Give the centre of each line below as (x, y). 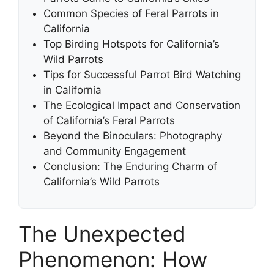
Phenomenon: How (113, 259)
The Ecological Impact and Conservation (142, 105)
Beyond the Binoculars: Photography (133, 135)
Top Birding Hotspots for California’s (131, 44)
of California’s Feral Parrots (109, 120)
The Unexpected (102, 233)
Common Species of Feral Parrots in (131, 13)
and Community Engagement (115, 151)
